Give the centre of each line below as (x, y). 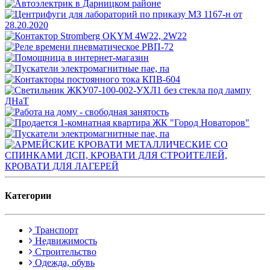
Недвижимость (65, 241)
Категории (28, 196)
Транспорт (55, 230)
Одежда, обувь (64, 263)
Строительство (64, 252)
